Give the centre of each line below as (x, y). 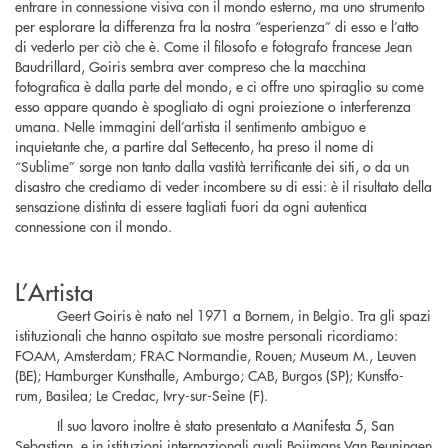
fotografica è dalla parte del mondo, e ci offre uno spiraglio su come (219, 86)
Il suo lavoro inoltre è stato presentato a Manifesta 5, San (225, 425)
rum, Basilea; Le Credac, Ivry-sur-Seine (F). (141, 395)
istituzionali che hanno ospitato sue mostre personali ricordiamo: (206, 335)
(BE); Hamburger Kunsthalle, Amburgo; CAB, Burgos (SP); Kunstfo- (209, 375)
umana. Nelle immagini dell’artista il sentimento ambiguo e (190, 126)
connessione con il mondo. (93, 226)
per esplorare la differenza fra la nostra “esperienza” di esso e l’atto (217, 26)
